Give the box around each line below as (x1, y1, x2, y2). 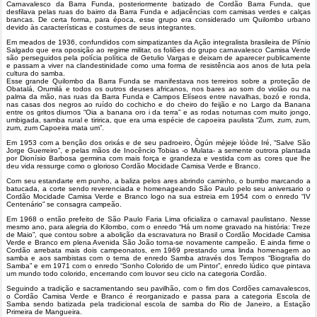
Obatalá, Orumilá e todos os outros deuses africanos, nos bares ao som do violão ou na (6, 85, 311, 93)
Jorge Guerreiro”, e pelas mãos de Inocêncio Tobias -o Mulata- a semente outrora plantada (6, 146, 311, 154)
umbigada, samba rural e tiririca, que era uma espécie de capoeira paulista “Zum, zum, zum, (6, 116, 311, 124)
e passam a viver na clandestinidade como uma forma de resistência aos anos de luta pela (6, 62, 311, 69)
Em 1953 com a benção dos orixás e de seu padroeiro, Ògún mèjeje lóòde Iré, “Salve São (6, 139, 311, 146)
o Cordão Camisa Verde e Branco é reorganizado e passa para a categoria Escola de (6, 292, 311, 300)
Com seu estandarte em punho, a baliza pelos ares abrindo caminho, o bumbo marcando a (6, 177, 311, 185)
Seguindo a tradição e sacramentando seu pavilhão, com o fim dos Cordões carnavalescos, (6, 284, 311, 292)
